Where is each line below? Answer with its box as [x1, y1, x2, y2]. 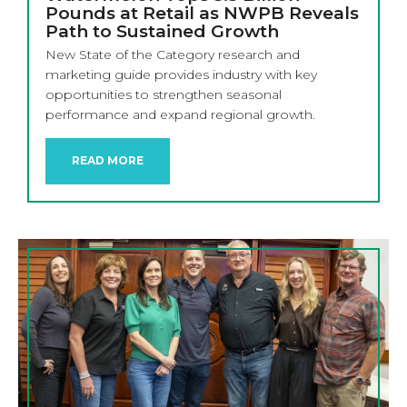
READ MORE [72, 154, 144, 168]
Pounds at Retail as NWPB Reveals [45, 3, 359, 25]
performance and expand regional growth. [45, 105, 315, 123]
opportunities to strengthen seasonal [45, 85, 282, 103]
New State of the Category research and [45, 45, 300, 63]
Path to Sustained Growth [45, 21, 279, 43]
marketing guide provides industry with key [45, 65, 317, 83]
